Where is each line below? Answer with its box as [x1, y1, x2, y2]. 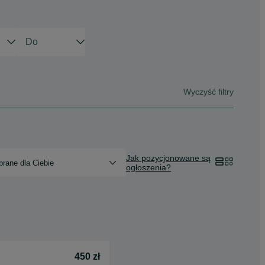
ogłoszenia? [126, 163, 171, 172]
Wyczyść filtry [183, 86, 234, 96]
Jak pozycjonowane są [126, 153, 211, 163]
